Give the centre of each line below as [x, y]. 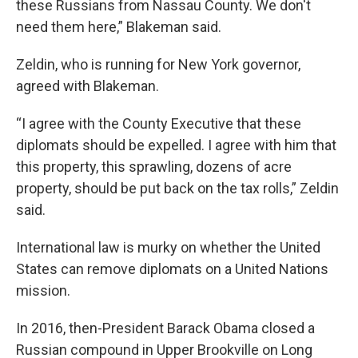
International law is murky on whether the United [168, 248]
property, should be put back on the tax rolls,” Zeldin [177, 189]
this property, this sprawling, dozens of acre [154, 167]
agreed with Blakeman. [88, 86]
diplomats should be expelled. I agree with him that [176, 145]
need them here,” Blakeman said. [119, 27]
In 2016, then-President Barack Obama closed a [165, 328]
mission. [43, 291]
